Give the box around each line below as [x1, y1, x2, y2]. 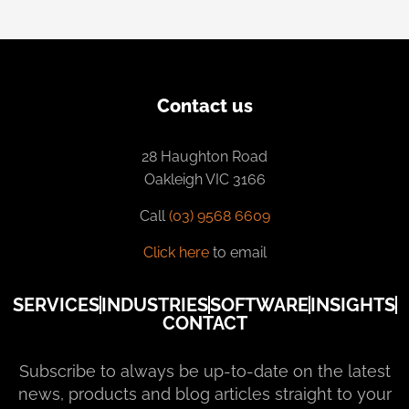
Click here [142, 243, 209, 261]
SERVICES [12, 293, 100, 316]
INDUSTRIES [100, 293, 208, 316]
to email [208, 243, 267, 261]
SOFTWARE [209, 293, 309, 316]
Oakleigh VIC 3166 [143, 170, 266, 188]
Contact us [156, 94, 253, 117]
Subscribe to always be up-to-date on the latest [18, 361, 391, 381]
